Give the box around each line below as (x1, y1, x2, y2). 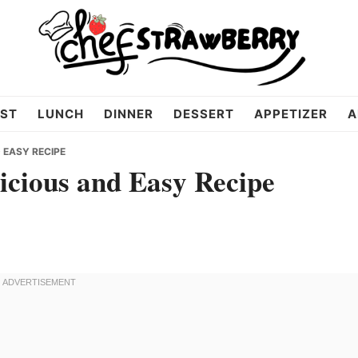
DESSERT (173, 106, 234, 121)
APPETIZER (253, 106, 328, 121)
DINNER (103, 106, 153, 121)
